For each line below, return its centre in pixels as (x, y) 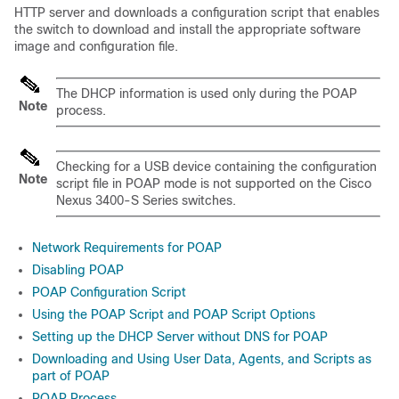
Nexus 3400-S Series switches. (146, 200)
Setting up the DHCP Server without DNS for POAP (180, 337)
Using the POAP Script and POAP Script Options (174, 314)
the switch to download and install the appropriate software (187, 29)
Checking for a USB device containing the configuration (216, 167)
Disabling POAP (78, 270)
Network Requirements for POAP (127, 248)
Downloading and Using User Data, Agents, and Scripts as (202, 359)
